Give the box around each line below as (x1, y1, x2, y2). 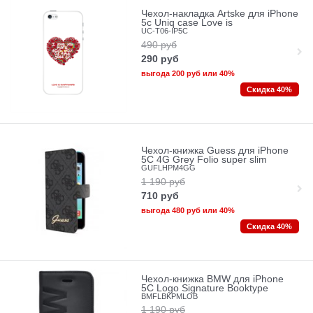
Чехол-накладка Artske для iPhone (140, 8, 298, 20)
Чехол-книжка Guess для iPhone (140, 145, 289, 156)
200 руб (171, 68, 201, 78)
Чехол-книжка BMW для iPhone (140, 273, 284, 284)
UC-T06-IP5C (140, 27, 188, 36)
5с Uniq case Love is (140, 17, 233, 29)
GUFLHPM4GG (140, 163, 196, 173)
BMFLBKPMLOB (140, 291, 198, 300)
